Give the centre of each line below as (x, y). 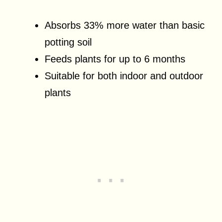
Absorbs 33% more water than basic (125, 25)
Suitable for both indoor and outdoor (124, 76)
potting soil (68, 42)
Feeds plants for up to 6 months (115, 59)
